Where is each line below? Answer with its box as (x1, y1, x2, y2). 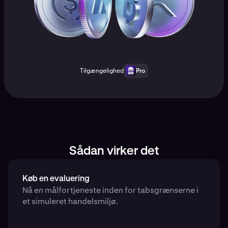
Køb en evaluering (22, 175, 90, 183)
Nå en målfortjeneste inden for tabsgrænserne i (22, 184, 198, 195)
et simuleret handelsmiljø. (22, 195, 118, 207)
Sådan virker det (69, 145, 159, 157)
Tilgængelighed (80, 66, 124, 75)
